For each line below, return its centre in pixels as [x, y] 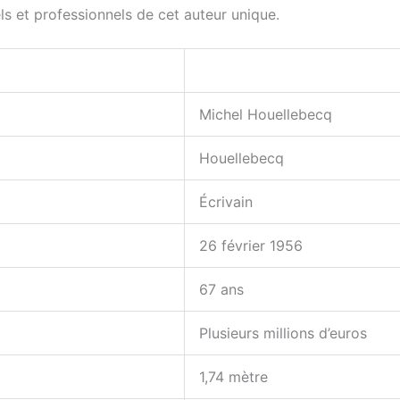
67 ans [221, 290]
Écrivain [226, 202]
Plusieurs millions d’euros [283, 333]
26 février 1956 [251, 246]
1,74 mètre [233, 377]
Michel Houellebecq [266, 115]
